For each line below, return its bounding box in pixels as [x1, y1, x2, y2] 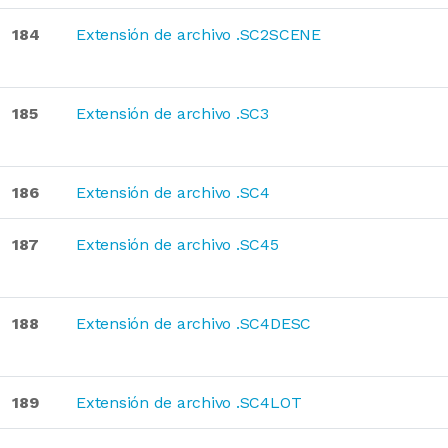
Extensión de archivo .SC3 [76, 104, 269, 123]
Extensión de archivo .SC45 [76, 235, 279, 254]
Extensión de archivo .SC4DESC [76, 314, 312, 333]
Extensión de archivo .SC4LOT [76, 393, 302, 412]
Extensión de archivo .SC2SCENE [76, 25, 321, 44]
